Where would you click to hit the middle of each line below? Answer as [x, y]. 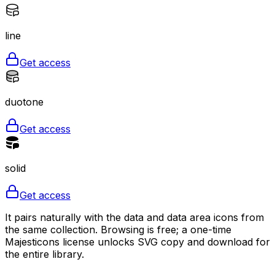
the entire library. [45, 254]
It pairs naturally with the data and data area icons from [134, 217]
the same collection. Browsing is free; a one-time [118, 229]
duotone [24, 102]
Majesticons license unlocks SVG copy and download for [137, 242]
